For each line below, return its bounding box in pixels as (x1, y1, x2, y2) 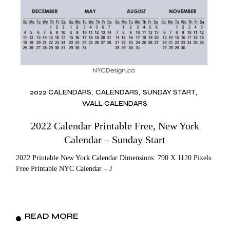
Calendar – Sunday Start (64, 134, 166, 146)
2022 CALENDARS (30, 87, 92, 97)
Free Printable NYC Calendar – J (16, 165, 112, 173)
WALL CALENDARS (82, 99, 148, 108)
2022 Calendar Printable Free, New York (30, 120, 199, 132)
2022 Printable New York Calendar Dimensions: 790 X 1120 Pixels (16, 154, 212, 162)
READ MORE (25, 211, 79, 221)
